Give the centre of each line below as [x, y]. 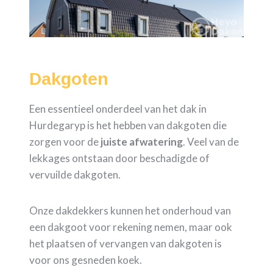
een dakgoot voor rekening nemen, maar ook [131, 227]
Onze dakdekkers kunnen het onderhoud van [130, 211]
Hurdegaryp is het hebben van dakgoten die [128, 126]
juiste [114, 142]
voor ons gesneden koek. [86, 260]
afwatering [156, 142]
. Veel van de [211, 142]
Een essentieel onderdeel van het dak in [118, 109]
